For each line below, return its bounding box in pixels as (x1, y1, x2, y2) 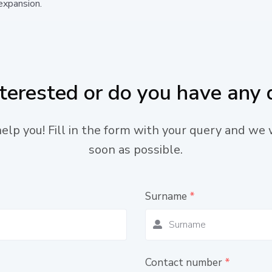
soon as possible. (89, 141, 183, 158)
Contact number (144, 255, 225, 270)
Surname (144, 189, 189, 203)
